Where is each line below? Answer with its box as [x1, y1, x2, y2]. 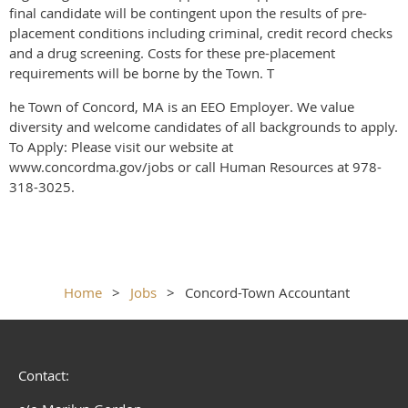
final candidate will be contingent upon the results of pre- [9, 3, 367, 22]
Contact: [18, 365, 73, 384]
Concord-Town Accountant [185, 282, 350, 301]
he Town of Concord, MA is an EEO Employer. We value [9, 97, 354, 116]
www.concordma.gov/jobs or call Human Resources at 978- [9, 157, 382, 176]
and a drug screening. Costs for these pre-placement [9, 43, 335, 62]
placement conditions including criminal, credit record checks [9, 23, 393, 42]
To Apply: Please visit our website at [9, 137, 233, 156]
